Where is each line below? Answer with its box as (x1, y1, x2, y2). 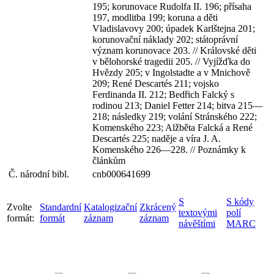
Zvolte (7, 202, 32, 212)
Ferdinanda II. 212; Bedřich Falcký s (92, 89, 234, 100)
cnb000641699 (92, 169, 150, 179)
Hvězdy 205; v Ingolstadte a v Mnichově (92, 67, 250, 78)
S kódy (226, 196, 254, 207)
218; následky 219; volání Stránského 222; (92, 111, 257, 122)
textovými (179, 207, 217, 218)
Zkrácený (139, 202, 176, 212)
